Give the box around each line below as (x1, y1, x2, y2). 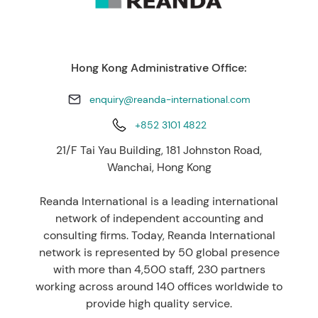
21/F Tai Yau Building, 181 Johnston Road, (56, 142, 262, 158)
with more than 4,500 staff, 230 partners (53, 261, 265, 277)
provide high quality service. (86, 295, 232, 311)
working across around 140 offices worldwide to (35, 278, 283, 294)
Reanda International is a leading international (40, 193, 278, 209)
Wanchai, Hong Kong (106, 159, 212, 175)
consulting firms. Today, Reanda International (43, 227, 275, 243)
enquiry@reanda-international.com (89, 92, 251, 106)
